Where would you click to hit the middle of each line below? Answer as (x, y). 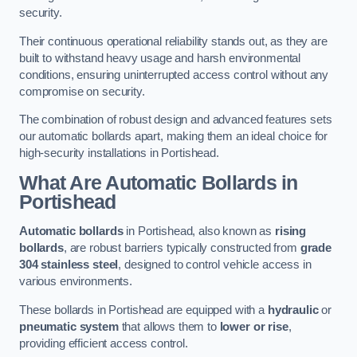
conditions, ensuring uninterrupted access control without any (174, 75)
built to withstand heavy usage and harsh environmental (160, 58)
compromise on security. (82, 91)
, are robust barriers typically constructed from (182, 248)
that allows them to (169, 326)
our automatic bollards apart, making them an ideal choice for (174, 137)
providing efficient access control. (104, 343)
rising (291, 231)
